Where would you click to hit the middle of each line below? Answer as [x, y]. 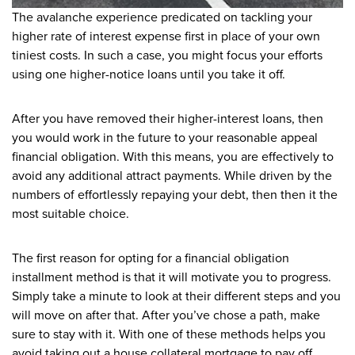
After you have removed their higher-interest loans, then [168, 118]
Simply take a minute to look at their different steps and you [176, 296]
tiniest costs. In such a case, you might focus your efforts [167, 55]
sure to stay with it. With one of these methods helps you [169, 334]
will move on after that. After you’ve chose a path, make [166, 315]
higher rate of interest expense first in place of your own [166, 36]
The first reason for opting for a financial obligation [151, 258]
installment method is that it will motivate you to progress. [172, 277]
